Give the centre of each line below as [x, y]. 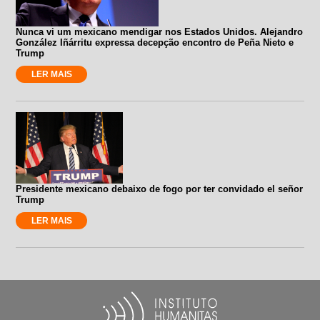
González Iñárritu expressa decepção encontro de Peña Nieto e [155, 42]
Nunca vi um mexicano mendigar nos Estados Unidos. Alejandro [160, 31]
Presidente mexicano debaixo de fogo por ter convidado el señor [160, 189]
